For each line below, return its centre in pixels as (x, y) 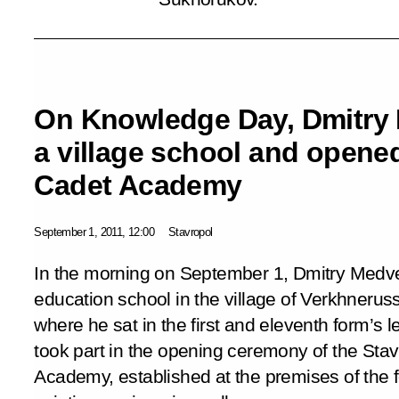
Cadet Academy (138, 185)
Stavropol (191, 232)
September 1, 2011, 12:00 (94, 232)
